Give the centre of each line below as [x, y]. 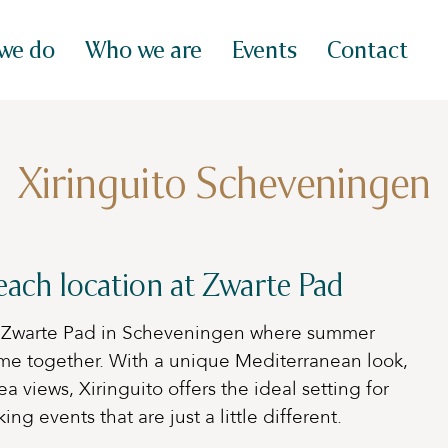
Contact [367, 50]
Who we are [143, 50]
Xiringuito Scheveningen [224, 183]
